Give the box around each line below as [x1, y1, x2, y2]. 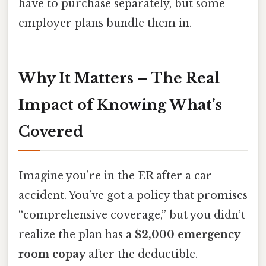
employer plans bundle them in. [18, 17, 192, 30]
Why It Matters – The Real [18, 69, 220, 87]
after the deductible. [85, 248, 198, 261]
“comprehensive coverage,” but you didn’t [18, 208, 245, 222]
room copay [18, 248, 85, 261]
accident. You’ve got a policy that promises [18, 189, 248, 202]
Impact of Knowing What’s [18, 96, 222, 114]
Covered [18, 123, 83, 141]
